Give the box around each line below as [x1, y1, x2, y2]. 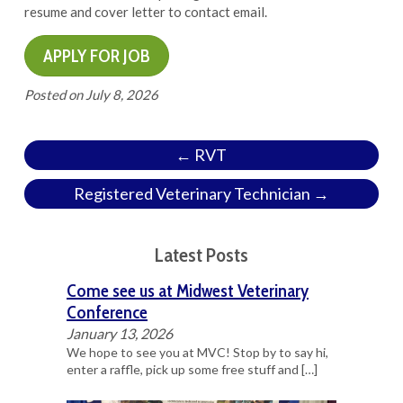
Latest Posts [154, 243, 248, 267]
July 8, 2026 [85, 86, 158, 103]
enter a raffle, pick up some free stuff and [66, 362, 301, 377]
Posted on [23, 86, 83, 103]
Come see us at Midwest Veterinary [66, 280, 309, 301]
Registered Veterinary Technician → [73, 184, 329, 203]
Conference [66, 301, 148, 323]
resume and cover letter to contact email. [23, 4, 267, 20]
